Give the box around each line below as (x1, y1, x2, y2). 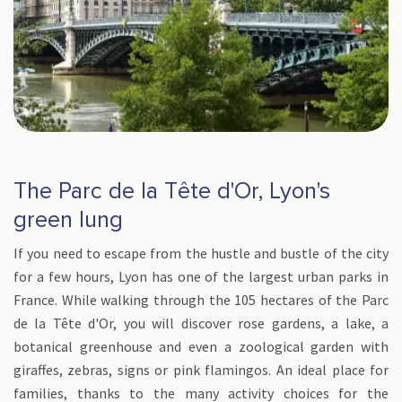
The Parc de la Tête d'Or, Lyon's (13, 179, 330, 203)
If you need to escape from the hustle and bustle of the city (13, 244, 389, 262)
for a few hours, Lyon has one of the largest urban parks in (13, 267, 389, 285)
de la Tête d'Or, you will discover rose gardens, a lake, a (13, 314, 389, 332)
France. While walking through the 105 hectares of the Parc (13, 291, 389, 309)
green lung (13, 208, 123, 232)
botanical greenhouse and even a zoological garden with (13, 337, 389, 355)
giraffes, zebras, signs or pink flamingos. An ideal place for (13, 361, 389, 379)
